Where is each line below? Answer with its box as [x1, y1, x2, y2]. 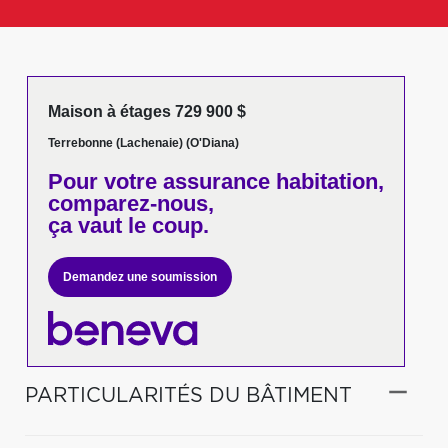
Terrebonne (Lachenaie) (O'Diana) [47, 136, 239, 150]
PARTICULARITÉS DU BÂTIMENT [25, 385, 352, 406]
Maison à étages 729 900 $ [47, 103, 246, 120]
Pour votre [47, 169, 157, 194]
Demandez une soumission [62, 270, 217, 284]
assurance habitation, [156, 169, 384, 194]
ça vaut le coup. [47, 213, 209, 238]
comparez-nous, [47, 191, 214, 216]
